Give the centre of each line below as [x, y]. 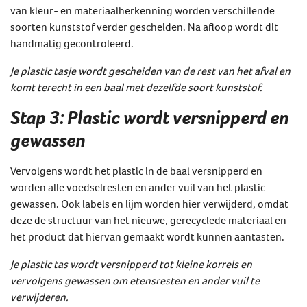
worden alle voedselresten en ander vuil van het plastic [138, 187]
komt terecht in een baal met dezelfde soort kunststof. [136, 87]
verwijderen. [39, 296]
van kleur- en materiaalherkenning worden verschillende [143, 10]
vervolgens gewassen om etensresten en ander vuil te [135, 280]
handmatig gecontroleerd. [72, 43]
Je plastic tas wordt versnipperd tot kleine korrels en [131, 263]
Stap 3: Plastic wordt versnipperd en [149, 117]
